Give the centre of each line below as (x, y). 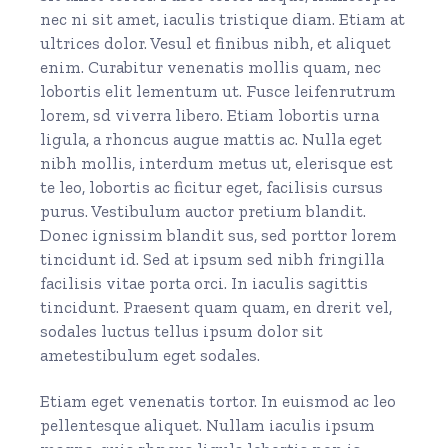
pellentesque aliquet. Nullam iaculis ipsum (208, 424)
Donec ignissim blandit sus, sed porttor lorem (219, 234)
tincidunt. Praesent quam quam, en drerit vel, (216, 306)
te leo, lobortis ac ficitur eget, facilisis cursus (212, 186)
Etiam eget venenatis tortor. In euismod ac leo (218, 400)
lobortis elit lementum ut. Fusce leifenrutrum (218, 90)
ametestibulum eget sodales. (150, 354)
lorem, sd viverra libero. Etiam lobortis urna (210, 114)
